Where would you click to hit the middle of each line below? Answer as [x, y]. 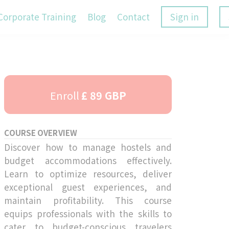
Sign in [185, 17]
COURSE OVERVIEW [41, 132]
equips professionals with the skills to [88, 213]
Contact [133, 17]
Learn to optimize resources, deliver [88, 173]
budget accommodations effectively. [88, 160]
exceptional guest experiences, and [88, 187]
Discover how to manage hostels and [88, 147]
